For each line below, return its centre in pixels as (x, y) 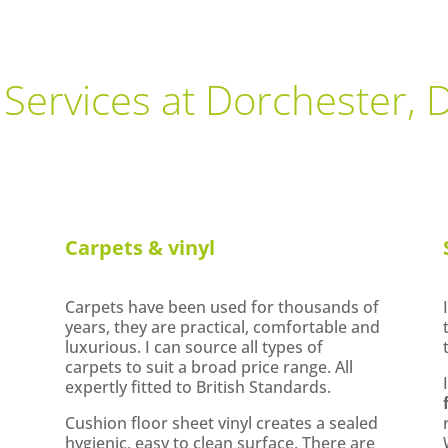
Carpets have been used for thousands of (221, 307)
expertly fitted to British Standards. (197, 387)
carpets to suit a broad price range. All (208, 367)
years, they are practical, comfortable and (222, 327)
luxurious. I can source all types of (193, 347)
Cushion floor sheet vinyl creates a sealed (221, 423)
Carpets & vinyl (139, 247)
